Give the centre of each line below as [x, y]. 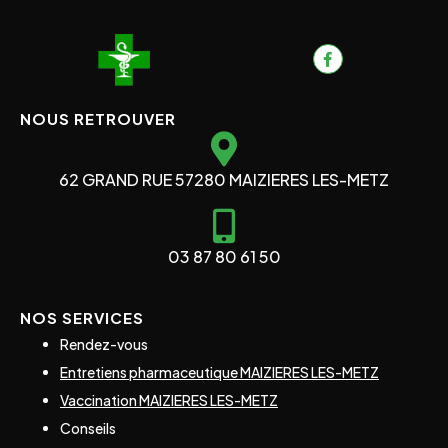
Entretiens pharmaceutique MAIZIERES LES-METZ [219, 372]
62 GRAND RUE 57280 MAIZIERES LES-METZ [224, 179]
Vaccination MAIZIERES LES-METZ [169, 400]
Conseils [88, 428]
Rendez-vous [104, 344]
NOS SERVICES [82, 318]
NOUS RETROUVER [98, 118]
